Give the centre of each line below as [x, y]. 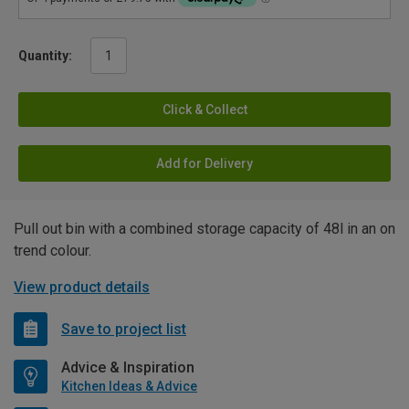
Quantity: [45, 56]
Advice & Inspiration [128, 368]
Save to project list [124, 329]
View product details [82, 288]
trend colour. [52, 251]
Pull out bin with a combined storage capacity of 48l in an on [204, 229]
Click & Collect [204, 110]
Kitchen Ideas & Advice [129, 387]
